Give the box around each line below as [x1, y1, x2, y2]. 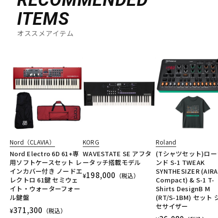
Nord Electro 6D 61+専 [10, 148, 79, 158]
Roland [156, 137, 177, 146]
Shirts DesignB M [156, 183, 211, 193]
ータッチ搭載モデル [83, 157, 141, 167]
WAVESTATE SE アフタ [83, 148, 152, 158]
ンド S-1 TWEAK [156, 157, 205, 167]
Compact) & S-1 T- [156, 175, 215, 184]
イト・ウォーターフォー [10, 183, 80, 193]
